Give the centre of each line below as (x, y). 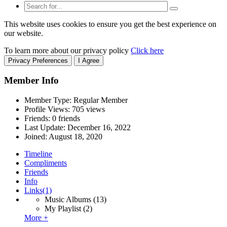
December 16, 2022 (99, 128)
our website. (24, 33)
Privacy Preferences (38, 60)
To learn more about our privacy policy (67, 50)
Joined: (36, 137)
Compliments (46, 163)
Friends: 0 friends (52, 119)
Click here (147, 50)
